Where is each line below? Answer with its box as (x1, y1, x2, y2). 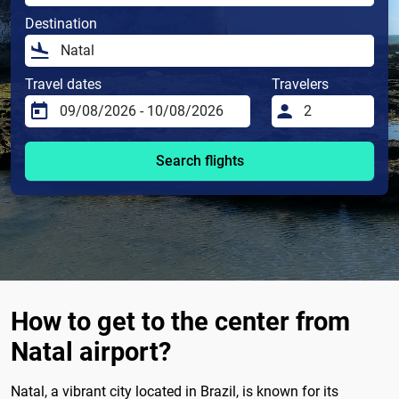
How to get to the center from (11, 306, 350, 338)
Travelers (272, 76, 330, 94)
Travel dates (25, 76, 102, 94)
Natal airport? (11, 337, 171, 368)
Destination (25, 15, 97, 33)
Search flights (155, 152, 244, 170)
